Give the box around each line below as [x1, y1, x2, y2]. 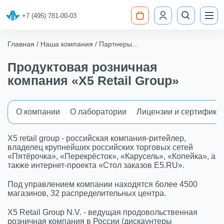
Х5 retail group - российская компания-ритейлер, [7, 134, 186, 142]
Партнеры [99, 40, 132, 48]
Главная [7, 40, 34, 48]
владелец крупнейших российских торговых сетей [7, 143, 193, 151]
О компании [16, 107, 60, 116]
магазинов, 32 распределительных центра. [7, 189, 166, 197]
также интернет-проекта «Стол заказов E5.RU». [7, 161, 184, 169]
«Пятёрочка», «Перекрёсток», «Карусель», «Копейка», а [7, 152, 215, 160]
